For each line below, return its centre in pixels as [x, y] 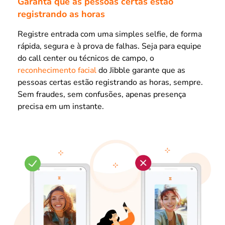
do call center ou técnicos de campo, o [86, 59]
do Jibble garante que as [141, 71]
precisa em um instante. [61, 107]
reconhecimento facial [57, 71]
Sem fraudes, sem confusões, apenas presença [102, 95]
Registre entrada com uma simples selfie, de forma [110, 34]
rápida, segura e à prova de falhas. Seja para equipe [109, 46]
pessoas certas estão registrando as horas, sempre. [110, 83]
